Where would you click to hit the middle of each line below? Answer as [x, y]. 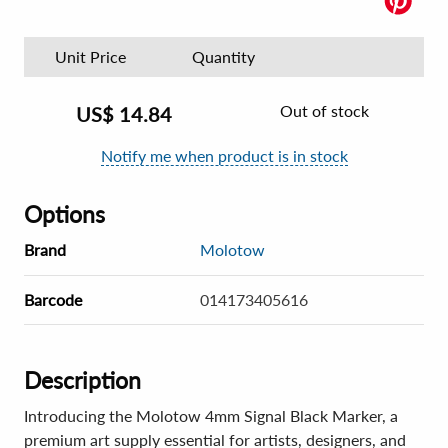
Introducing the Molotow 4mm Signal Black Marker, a [211, 415]
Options [64, 214]
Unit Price [91, 56]
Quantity [224, 56]
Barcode [53, 299]
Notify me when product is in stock [224, 155]
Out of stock [324, 110]
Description [82, 380]
